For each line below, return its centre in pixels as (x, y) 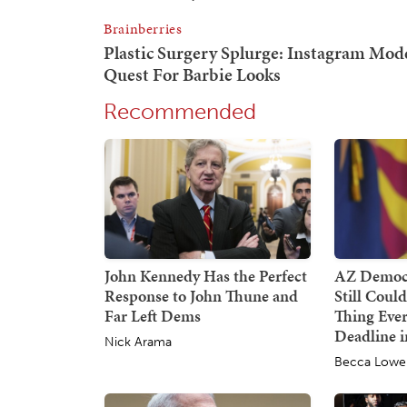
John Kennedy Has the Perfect (206, 275)
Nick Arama (138, 342)
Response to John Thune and (201, 295)
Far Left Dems (153, 315)
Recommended (180, 112)
